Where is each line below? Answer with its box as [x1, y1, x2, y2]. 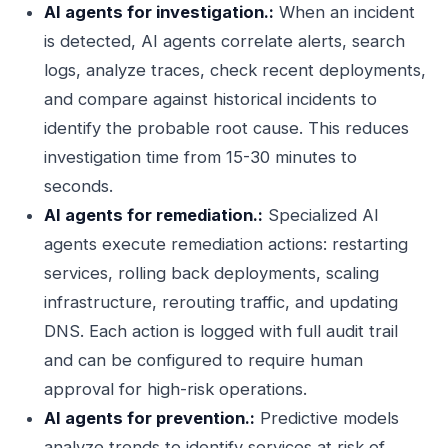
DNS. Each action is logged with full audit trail [44, 321, 398, 341]
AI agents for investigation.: [44, 2, 274, 22]
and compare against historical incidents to [44, 89, 377, 109]
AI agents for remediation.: [44, 205, 263, 225]
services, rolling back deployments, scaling [44, 263, 379, 283]
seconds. [44, 176, 113, 196]
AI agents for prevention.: [44, 408, 255, 428]
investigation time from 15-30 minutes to [44, 147, 357, 167]
